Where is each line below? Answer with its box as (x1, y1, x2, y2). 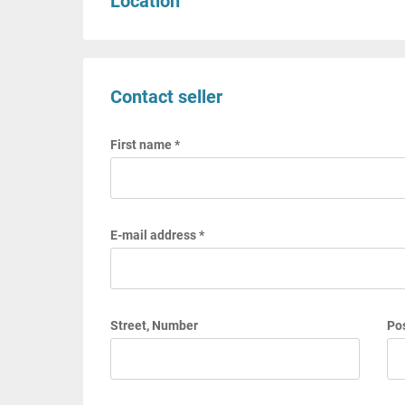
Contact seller (110, 86, 222, 108)
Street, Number (110, 318, 198, 333)
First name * (110, 137, 180, 152)
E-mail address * (110, 228, 204, 242)
